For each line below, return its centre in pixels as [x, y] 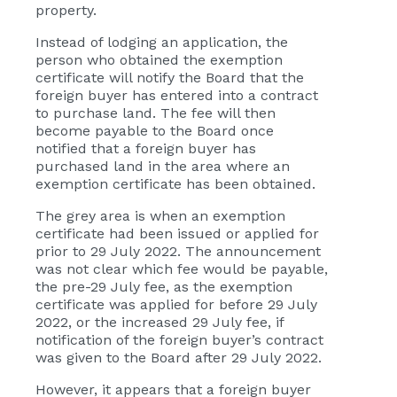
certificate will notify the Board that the [170, 78]
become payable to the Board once [155, 131]
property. [66, 11]
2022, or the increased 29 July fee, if [160, 323]
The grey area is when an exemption [160, 216]
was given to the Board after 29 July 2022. [179, 358]
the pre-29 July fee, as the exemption [164, 287]
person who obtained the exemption [159, 60]
